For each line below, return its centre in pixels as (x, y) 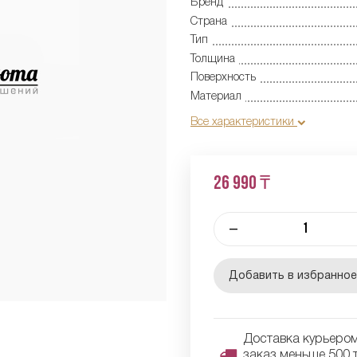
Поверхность (223, 78)
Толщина (213, 59)
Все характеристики (244, 123)
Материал (216, 96)
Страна (209, 22)
